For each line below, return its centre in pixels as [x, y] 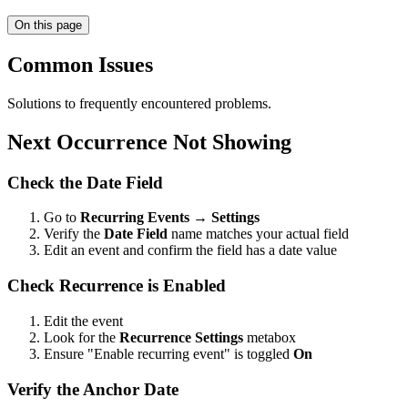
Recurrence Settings [181, 337]
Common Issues [80, 64]
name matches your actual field [258, 234]
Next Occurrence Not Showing [149, 142]
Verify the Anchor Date [93, 389]
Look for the [82, 337]
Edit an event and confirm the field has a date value [190, 250]
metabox [270, 337]
